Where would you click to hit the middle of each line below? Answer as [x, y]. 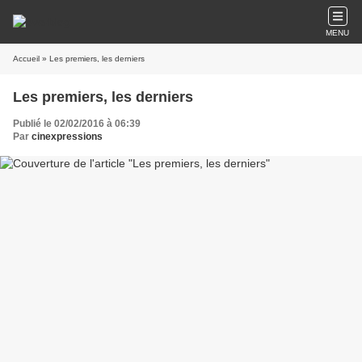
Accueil [26, 59]
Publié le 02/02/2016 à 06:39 [77, 124]
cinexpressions [67, 137]
